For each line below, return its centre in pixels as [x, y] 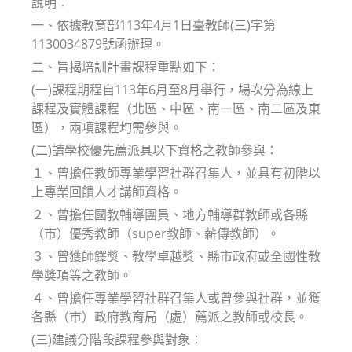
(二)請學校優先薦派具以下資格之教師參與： [155, 150]
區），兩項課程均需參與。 [107, 127]
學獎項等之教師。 [82, 275]
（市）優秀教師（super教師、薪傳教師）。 [156, 233]
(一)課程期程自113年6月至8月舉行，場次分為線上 [172, 89]
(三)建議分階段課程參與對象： [117, 339]
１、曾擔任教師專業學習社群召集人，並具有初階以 [176, 172]
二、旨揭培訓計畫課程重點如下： [126, 66]
